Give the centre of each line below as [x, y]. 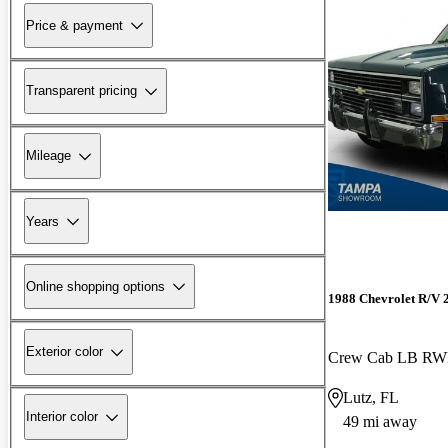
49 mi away [380, 421]
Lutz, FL [371, 397]
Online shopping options [95, 286]
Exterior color [64, 352]
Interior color [62, 417]
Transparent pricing [81, 91]
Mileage [48, 156]
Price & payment [74, 25]
